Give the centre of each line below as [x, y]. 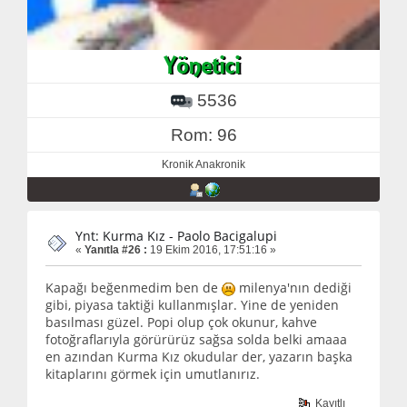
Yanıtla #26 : [116, 249]
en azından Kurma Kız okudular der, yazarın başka [199, 357]
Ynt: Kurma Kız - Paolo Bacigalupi [176, 235]
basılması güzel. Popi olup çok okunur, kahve [181, 323]
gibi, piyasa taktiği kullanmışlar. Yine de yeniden [192, 305]
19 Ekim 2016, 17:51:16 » [212, 249]
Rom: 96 [203, 134]
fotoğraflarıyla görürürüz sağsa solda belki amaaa [196, 340]
